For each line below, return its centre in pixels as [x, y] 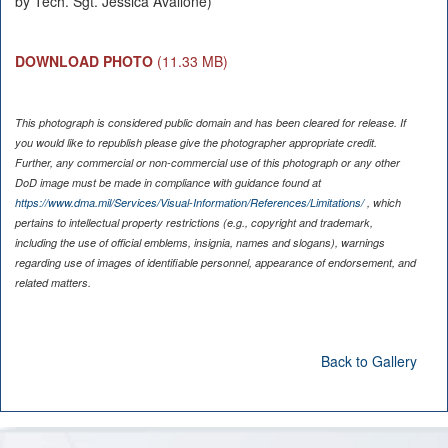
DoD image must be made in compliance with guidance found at [167, 182]
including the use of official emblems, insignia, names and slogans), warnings [199, 242]
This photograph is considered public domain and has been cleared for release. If [210, 122]
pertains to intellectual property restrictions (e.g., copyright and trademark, [193, 222]
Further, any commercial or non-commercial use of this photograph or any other [207, 162]
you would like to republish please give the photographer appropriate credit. [195, 142]
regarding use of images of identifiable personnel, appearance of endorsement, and [215, 262]
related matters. [52, 282]
